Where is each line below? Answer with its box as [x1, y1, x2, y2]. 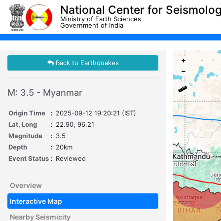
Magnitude [8, 131, 42, 140]
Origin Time [8, 109, 45, 117]
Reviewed [56, 154, 86, 162]
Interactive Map [10, 196, 62, 205]
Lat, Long [8, 120, 37, 128]
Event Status [8, 154, 49, 162]
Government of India [60, 21, 123, 29]
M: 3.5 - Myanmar [7, 87, 82, 98]
